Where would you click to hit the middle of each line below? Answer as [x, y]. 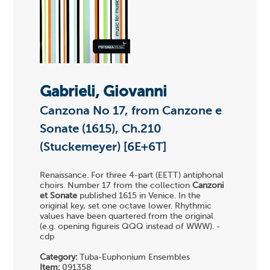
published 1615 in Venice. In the [139, 196]
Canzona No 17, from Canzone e [131, 111]
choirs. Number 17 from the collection [116, 186]
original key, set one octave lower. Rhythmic [126, 206]
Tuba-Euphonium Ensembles [134, 258]
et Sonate [59, 196]
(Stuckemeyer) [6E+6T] [103, 147]
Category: [59, 258]
